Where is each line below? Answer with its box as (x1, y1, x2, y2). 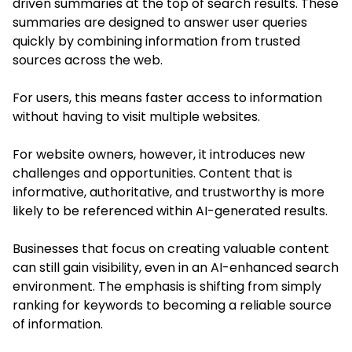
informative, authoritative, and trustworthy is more (13, 182, 324, 201)
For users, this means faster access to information (13, 88, 322, 107)
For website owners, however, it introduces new (13, 145, 305, 163)
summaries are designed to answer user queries (13, 13, 307, 31)
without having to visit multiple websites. (13, 107, 260, 126)
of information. (13, 314, 103, 333)
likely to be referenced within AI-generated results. (13, 201, 328, 220)
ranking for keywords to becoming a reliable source (13, 295, 332, 314)
